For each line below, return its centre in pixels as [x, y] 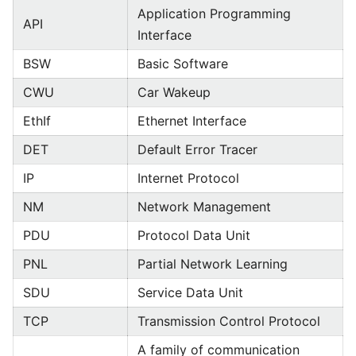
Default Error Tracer [197, 149]
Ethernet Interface [192, 121]
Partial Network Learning [213, 264]
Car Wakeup [174, 92]
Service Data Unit [190, 292]
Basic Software [183, 64]
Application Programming [214, 14]
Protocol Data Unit [194, 235]
